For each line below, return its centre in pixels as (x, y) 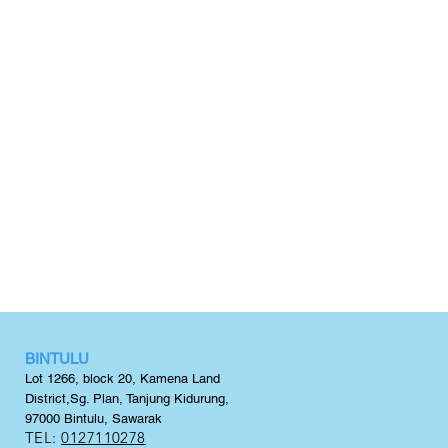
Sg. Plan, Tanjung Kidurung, (149, 398)
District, (47, 398)
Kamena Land (180, 378)
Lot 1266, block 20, (82, 378)
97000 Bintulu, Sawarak (93, 418)
